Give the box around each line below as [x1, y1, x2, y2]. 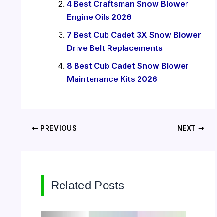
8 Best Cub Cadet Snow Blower [67, 61, 189, 71]
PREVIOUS [38, 124, 77, 133]
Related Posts [50, 179, 124, 192]
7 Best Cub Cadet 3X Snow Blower [67, 30, 201, 40]
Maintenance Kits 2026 [67, 74, 158, 84]
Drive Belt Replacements [67, 43, 163, 53]
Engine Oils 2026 [67, 12, 132, 22]
